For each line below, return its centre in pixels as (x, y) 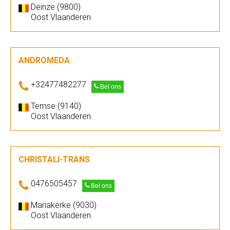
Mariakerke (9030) (64, 205)
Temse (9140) (56, 106)
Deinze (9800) (56, 7)
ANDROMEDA (44, 60)
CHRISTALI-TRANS (54, 159)
